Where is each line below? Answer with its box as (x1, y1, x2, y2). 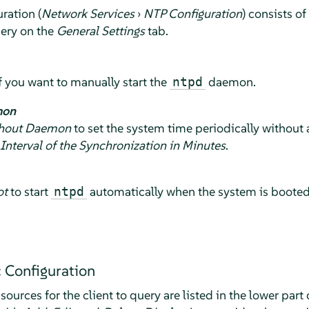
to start (7, 183, 51, 199)
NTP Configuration (143, 5, 242, 21)
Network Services (41, 5, 134, 21)
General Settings (56, 22, 145, 39)
